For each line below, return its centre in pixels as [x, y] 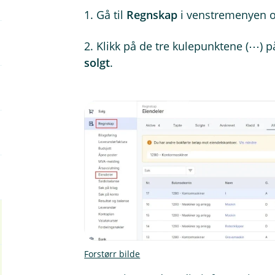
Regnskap [152, 15]
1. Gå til [106, 15]
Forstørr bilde [112, 254]
